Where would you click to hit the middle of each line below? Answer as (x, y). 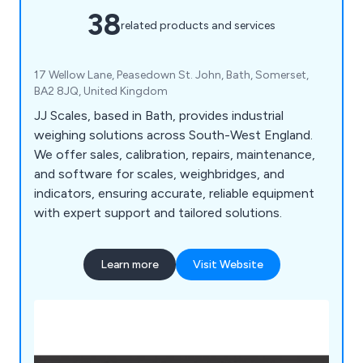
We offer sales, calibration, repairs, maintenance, (175, 155)
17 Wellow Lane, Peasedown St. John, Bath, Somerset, (171, 75)
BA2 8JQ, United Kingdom (101, 92)
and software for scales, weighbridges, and (159, 174)
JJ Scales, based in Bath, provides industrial (159, 116)
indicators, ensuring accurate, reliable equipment (174, 194)
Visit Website (228, 265)
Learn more (129, 265)
